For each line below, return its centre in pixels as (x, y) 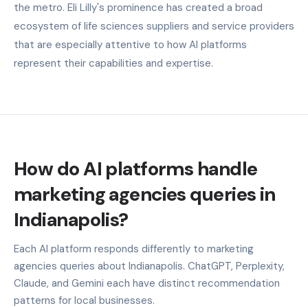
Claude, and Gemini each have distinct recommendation (147, 283)
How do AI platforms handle (136, 168)
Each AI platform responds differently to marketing (134, 249)
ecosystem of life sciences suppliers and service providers (154, 26)
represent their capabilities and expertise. (113, 63)
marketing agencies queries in (145, 194)
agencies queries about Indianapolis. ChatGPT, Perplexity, (149, 266)
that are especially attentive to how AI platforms (130, 44)
